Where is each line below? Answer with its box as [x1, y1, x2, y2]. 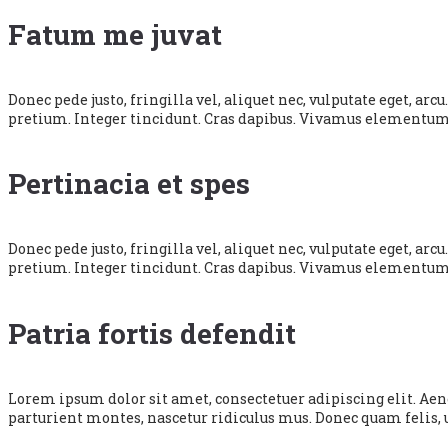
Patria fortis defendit [8, 314, 296, 352]
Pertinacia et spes [8, 165, 250, 203]
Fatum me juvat [8, 15, 222, 53]
